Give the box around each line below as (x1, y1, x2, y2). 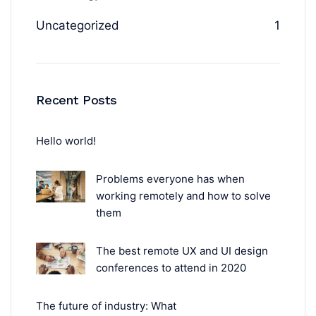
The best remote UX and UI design (96, 244, 268, 258)
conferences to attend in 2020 (96, 261, 246, 275)
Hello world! (36, 134, 96, 148)
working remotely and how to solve (96, 189, 271, 203)
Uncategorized (36, 18, 119, 33)
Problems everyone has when (96, 172, 245, 186)
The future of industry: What (36, 299, 176, 313)
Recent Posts (36, 92, 117, 108)
